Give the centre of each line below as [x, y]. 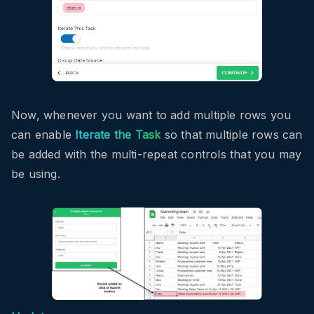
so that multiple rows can [232, 134]
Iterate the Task [118, 134]
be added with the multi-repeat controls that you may [157, 154]
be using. [36, 173]
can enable [43, 134]
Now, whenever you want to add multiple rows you [151, 115]
